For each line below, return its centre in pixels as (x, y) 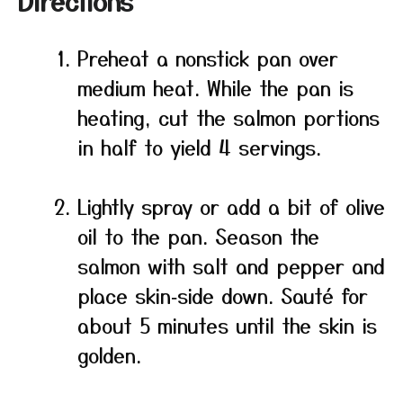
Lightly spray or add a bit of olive (231, 206)
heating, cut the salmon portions (228, 117)
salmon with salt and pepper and (231, 265)
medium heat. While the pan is (215, 87)
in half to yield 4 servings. (199, 147)
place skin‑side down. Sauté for (223, 295)
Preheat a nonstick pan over (208, 58)
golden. (109, 354)
